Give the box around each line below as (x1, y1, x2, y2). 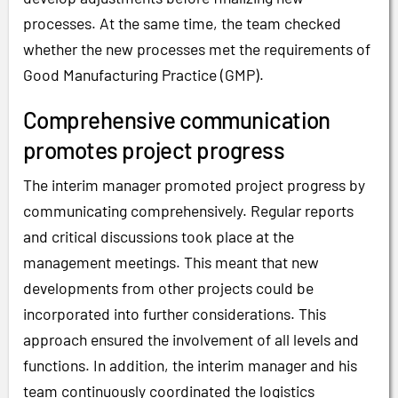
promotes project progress (23, 136, 284, 164)
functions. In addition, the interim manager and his (23, 355, 357, 376)
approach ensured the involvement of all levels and (23, 330, 359, 350)
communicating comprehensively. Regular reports (23, 201, 354, 221)
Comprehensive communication (23, 106, 330, 134)
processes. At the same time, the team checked (23, 12, 341, 33)
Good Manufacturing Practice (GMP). (23, 64, 264, 84)
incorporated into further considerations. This (23, 304, 326, 324)
